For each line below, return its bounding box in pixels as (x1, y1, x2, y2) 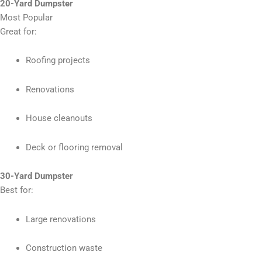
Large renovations (25, 213, 96, 225)
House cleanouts (25, 113, 92, 124)
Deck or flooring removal (25, 142, 123, 153)
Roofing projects (25, 55, 90, 66)
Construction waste (25, 243, 102, 254)
